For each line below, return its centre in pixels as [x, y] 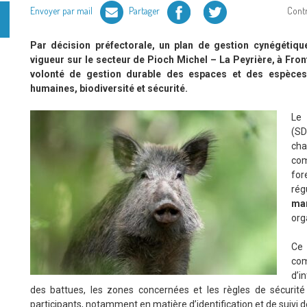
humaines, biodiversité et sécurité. [109, 88]
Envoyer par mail [62, 10]
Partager [145, 10]
